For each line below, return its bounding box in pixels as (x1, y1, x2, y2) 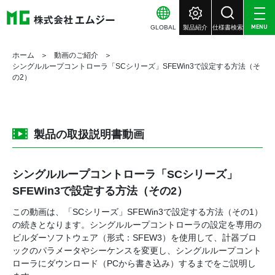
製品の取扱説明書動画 (34, 128, 144, 141)
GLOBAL (150, 24, 176, 31)
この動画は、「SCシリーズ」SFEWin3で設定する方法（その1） (12, 207, 263, 217)
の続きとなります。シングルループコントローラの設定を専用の (12, 220, 261, 230)
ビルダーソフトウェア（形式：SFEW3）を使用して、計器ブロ (12, 233, 257, 242)
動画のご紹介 (54, 51, 98, 60)
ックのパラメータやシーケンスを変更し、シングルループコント (12, 246, 261, 255)
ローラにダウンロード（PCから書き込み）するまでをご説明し (12, 258, 256, 268)
